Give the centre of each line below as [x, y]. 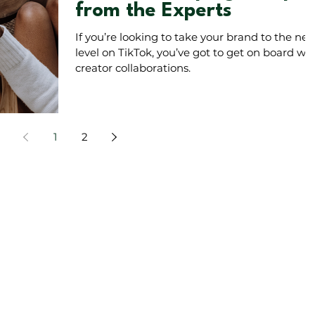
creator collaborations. [133, 68]
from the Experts [154, 12]
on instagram [168, 207]
